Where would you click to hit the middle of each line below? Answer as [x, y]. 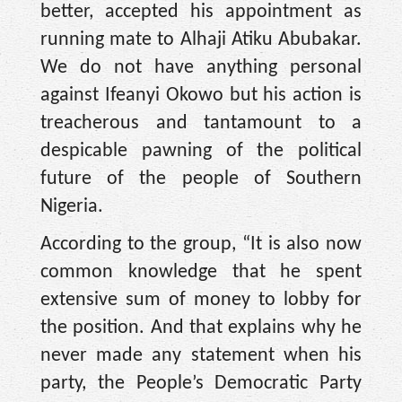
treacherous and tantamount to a [201, 124]
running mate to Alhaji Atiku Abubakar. [201, 40]
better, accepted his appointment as [201, 13]
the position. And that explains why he [201, 328]
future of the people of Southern [201, 179]
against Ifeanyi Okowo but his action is [201, 96]
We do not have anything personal [201, 68]
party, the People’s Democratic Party [201, 383]
